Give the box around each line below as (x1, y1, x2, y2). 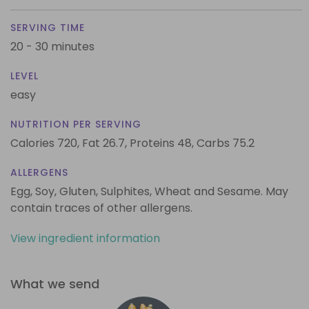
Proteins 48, (130, 134, 194, 151)
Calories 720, (10, 134, 82, 151)
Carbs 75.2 (197, 134, 255, 151)
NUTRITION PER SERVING (10, 117, 141, 131)
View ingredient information (10, 230, 160, 246)
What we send (10, 275, 99, 292)
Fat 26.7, (82, 134, 127, 151)
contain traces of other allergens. (10, 199, 192, 216)
